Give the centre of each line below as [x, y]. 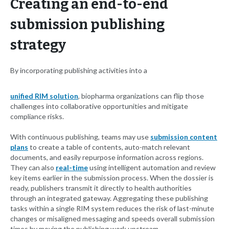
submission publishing [87, 25]
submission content [184, 137]
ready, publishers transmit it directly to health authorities [101, 188]
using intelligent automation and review [152, 168]
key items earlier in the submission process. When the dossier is [112, 178]
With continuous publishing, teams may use [80, 137]
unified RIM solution [44, 96]
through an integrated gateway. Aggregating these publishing [109, 198]
